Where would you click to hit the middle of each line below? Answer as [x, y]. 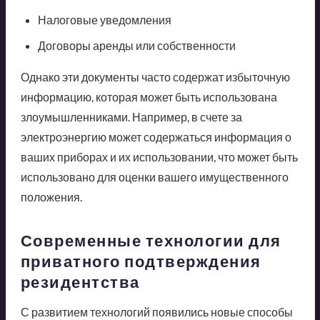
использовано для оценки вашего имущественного [154, 176]
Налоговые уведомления [104, 19]
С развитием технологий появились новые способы [156, 311]
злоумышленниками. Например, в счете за [131, 116]
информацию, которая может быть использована [149, 96]
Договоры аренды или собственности [136, 45]
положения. [51, 196]
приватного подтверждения [141, 261]
